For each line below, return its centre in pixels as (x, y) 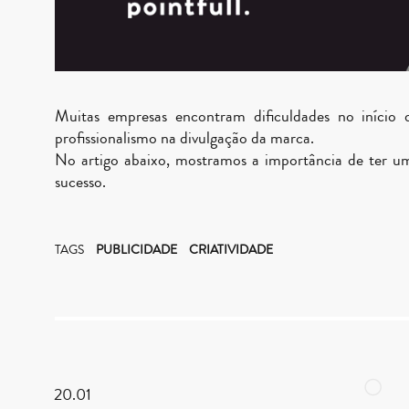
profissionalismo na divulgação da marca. (184, 137)
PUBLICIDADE (138, 250)
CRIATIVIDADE (231, 250)
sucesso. (80, 181)
